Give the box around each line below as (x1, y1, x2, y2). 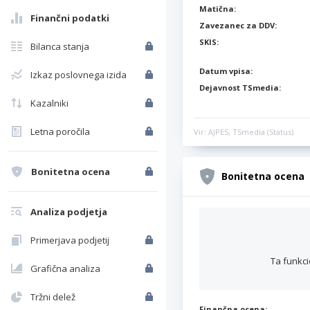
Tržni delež (30, 291, 75, 303)
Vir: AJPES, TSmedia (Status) (194, 127, 293, 138)
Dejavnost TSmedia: (199, 82, 281, 93)
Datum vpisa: (199, 66, 253, 76)
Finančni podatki (30, 12, 109, 24)
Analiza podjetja (30, 206, 107, 218)
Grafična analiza (30, 262, 100, 275)
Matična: (199, 3, 236, 14)
